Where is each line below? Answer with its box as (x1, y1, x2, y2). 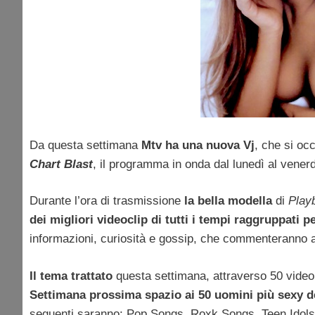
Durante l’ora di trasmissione (30, 194, 184, 208)
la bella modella (184, 194, 272, 208)
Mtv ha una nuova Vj (141, 138, 255, 152)
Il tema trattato (30, 269, 112, 283)
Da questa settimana (30, 138, 141, 152)
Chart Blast (30, 157, 93, 171)
